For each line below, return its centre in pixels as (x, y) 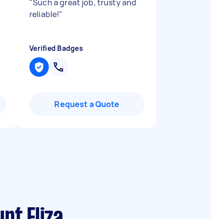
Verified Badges (56, 48)
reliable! (44, 14)
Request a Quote (87, 104)
